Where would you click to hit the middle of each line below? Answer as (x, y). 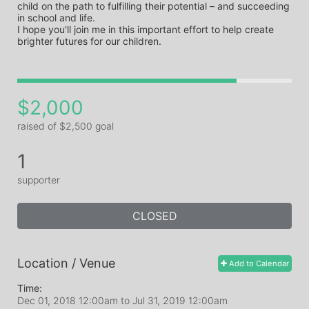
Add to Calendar (258, 263)
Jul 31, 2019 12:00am (180, 300)
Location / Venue (66, 263)
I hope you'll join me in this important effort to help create (146, 29)
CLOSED (154, 216)
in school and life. (58, 18)
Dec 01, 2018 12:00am (69, 300)
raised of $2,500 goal (66, 126)
